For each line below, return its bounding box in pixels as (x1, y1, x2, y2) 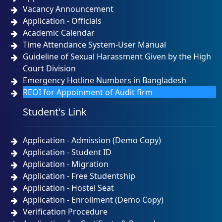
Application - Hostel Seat (23, 182, 114, 193)
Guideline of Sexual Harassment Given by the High (23, 51, 212, 62)
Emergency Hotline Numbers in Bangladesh (23, 75, 187, 86)
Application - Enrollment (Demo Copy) (23, 194, 164, 205)
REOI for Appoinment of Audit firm (23, 87, 153, 98)
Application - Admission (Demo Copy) (23, 135, 162, 146)
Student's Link (23, 105, 87, 118)
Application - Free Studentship (23, 170, 136, 181)
